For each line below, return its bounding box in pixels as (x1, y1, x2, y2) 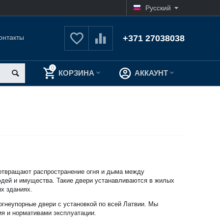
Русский (145, 4, 171, 12)
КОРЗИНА (58, 69, 95, 77)
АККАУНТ (135, 69, 168, 77)
